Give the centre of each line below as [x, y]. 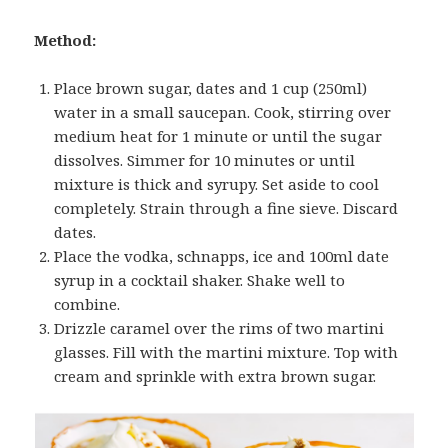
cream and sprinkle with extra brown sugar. [215, 376]
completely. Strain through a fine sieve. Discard [226, 208]
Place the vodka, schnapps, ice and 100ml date [222, 256]
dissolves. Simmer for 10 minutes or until [205, 160]
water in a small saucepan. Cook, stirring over [223, 112]
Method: [65, 40]
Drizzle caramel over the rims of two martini [219, 328]
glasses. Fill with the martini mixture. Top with [226, 352]
